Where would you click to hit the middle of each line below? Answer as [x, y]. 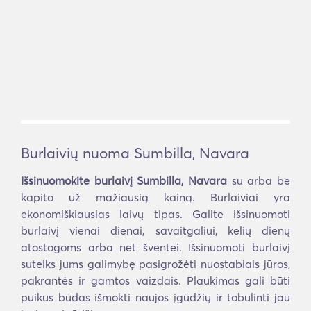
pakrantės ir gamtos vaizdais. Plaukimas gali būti [155, 280]
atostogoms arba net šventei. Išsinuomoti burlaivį [155, 247]
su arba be [259, 180]
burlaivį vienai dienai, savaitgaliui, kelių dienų [155, 230]
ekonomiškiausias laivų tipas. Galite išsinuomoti [155, 214]
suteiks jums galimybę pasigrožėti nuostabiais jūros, [155, 264]
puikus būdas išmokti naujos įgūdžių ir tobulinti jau [155, 297]
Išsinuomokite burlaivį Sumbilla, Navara [124, 180]
